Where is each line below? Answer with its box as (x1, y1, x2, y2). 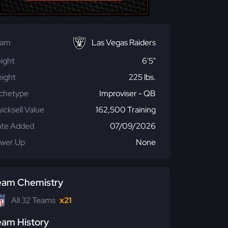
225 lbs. (129, 72, 156, 82)
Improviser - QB (99, 88, 156, 99)
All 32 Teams (11, 195, 55, 206)
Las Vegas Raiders (92, 37, 156, 48)
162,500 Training (96, 104, 156, 115)
